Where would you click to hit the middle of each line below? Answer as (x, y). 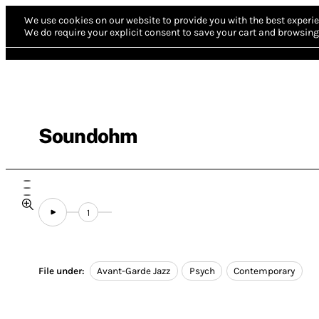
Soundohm (88, 136)
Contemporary (265, 271)
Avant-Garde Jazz (134, 271)
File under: (62, 271)
